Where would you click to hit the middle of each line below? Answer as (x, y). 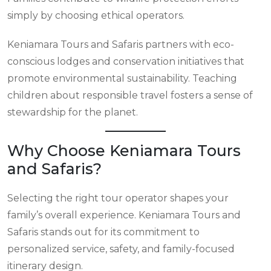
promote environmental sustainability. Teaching (122, 78)
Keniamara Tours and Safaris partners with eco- (121, 44)
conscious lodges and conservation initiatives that (126, 61)
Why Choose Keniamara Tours (124, 151)
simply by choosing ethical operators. (96, 15)
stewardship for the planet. (73, 112)
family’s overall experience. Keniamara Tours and (124, 215)
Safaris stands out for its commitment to (103, 232)
